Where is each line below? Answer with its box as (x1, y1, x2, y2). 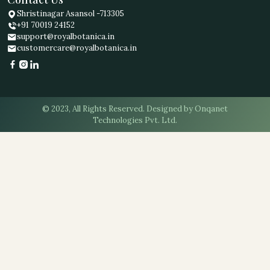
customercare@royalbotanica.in (17, 43, 137, 54)
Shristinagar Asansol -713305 (17, 8, 124, 19)
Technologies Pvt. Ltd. (93, 115, 177, 125)
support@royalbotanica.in (17, 31, 115, 42)
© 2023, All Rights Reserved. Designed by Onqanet (42, 104, 228, 114)
